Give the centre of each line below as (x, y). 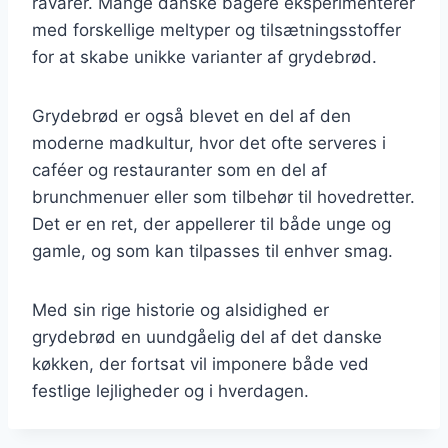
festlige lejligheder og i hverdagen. (170, 390)
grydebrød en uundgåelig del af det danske (207, 336)
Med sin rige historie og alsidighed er (180, 309)
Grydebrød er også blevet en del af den (191, 115)
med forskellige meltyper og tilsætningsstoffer (216, 29)
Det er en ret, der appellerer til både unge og (211, 223)
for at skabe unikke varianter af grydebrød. (204, 56)
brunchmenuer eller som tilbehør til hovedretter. (223, 196)
